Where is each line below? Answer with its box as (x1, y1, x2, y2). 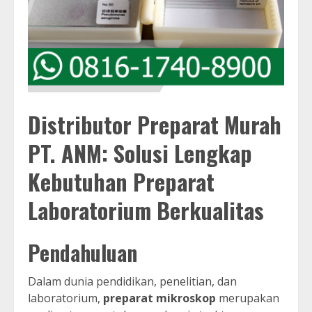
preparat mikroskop (103, 290, 216, 306)
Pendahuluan (28, 237, 137, 269)
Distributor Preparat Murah (28, 107, 281, 141)
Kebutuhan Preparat (28, 164, 214, 198)
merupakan (216, 290, 279, 306)
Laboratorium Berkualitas (28, 193, 264, 226)
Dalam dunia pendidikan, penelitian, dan (28, 274, 237, 290)
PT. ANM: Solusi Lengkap (28, 136, 252, 169)
